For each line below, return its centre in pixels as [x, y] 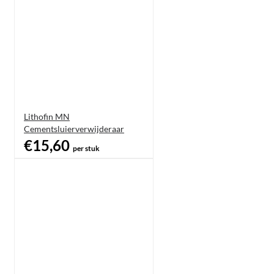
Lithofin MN [47, 116]
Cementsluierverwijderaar [74, 128]
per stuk [86, 148]
